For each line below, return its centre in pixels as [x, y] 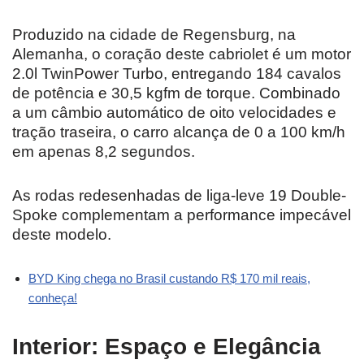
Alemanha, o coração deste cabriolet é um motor [182, 54]
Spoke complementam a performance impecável [182, 214]
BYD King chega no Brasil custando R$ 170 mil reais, [169, 278]
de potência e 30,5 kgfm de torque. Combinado [176, 93]
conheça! [53, 297]
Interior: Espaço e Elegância [167, 346]
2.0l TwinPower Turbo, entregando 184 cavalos [177, 73]
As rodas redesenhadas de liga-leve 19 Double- [179, 195]
